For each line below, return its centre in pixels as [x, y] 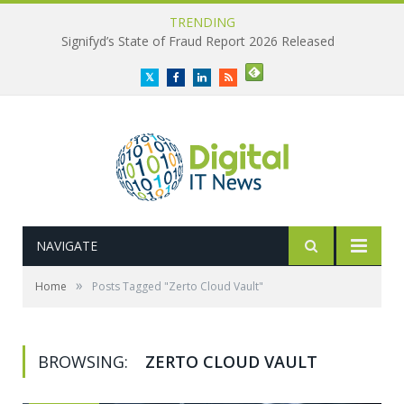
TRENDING [202, 22]
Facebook [199, 77]
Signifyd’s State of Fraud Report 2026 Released [197, 41]
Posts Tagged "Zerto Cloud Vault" [178, 286]
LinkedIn [225, 77]
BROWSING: [85, 362]
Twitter [170, 77]
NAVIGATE [67, 246]
